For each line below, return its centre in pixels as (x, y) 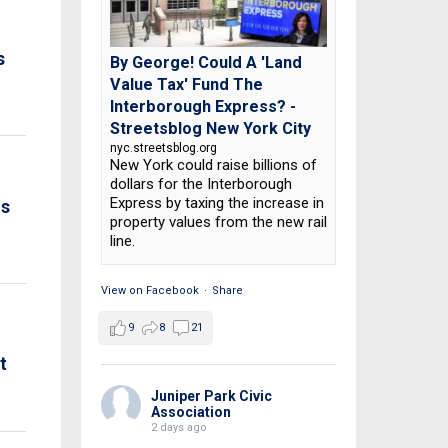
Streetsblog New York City (210, 129)
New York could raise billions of (213, 165)
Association (190, 412)
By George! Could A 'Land (205, 63)
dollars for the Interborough (200, 184)
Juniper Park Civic (211, 396)
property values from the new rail (218, 222)
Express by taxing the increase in (216, 203)
